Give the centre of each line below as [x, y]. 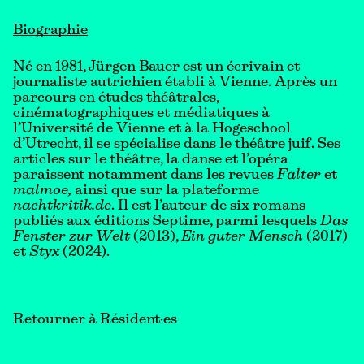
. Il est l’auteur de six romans [208, 206]
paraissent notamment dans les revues [145, 175]
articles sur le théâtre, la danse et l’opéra [151, 160]
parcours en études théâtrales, [116, 98]
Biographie [50, 31]
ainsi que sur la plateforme [165, 191]
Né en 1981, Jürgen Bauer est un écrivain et [156, 67]
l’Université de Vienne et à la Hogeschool [152, 129]
